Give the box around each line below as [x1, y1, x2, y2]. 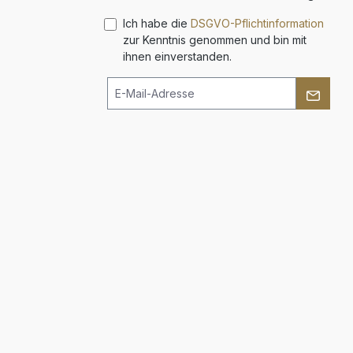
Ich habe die [123, 17, 191, 30]
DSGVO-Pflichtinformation [191, 17, 324, 30]
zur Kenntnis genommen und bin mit [123, 33, 307, 46]
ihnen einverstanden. [123, 50, 232, 63]
